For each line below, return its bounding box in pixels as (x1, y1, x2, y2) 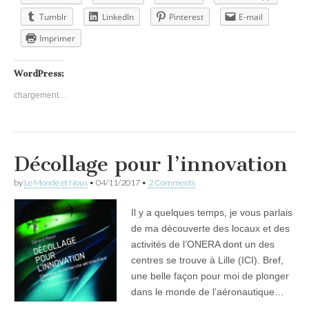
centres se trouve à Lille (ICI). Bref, (131, 254, 283, 266)
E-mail (239, 10, 263, 23)
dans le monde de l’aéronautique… (131, 286, 284, 297)
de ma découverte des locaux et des (131, 222, 290, 234)
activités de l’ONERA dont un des (131, 238, 275, 250)
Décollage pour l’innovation (14, 151, 288, 177)
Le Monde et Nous (24, 177, 88, 188)
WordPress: (14, 68, 64, 79)
